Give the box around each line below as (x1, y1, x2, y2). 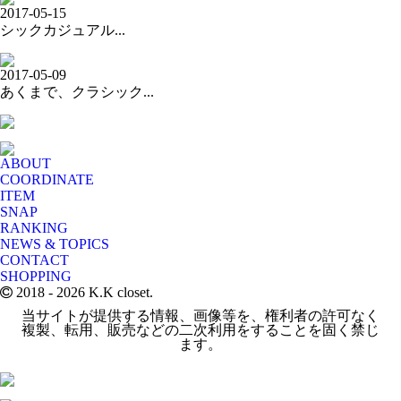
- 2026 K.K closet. (45, 285, 153, 300)
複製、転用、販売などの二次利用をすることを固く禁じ (21, 321, 380, 337)
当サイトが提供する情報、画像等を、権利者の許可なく (21, 307, 380, 323)
